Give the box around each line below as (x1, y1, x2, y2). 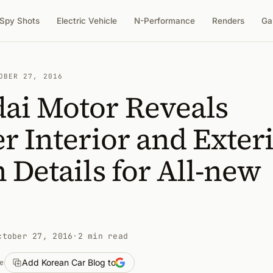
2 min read (77, 231, 129, 241)
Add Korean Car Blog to (21, 257, 116, 268)
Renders (212, 16, 245, 26)
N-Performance (134, 16, 196, 26)
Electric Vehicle (57, 16, 118, 26)
